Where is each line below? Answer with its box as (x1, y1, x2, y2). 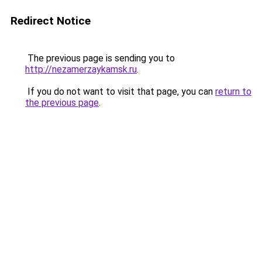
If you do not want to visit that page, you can (25, 86, 215, 97)
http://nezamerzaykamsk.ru (25, 64, 137, 75)
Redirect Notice (11, 14, 91, 27)
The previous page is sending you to (25, 53, 175, 64)
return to (215, 86, 251, 97)
